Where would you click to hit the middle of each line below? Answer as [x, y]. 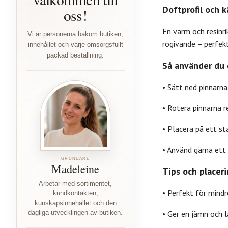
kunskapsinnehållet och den [75, 203]
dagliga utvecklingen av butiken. [75, 212]
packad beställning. [75, 55]
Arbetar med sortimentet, [75, 183]
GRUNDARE [75, 158]
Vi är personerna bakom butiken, [75, 34]
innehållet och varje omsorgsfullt [75, 44]
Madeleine [75, 168]
